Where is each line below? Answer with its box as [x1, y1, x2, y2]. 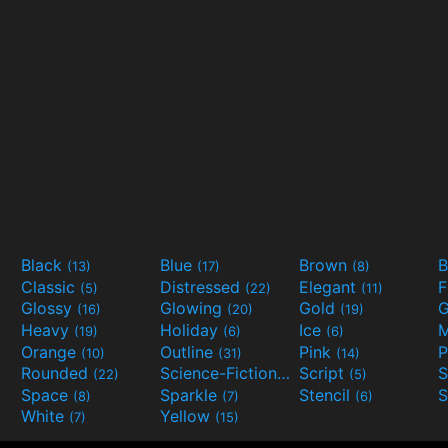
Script [299, 363, 349, 384]
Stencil [299, 384, 355, 405]
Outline [160, 341, 218, 362]
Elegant [299, 276, 361, 297]
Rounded [21, 363, 93, 384]
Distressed [160, 276, 245, 297]
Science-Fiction [277, 363, 290, 384]
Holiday [160, 319, 223, 340]
